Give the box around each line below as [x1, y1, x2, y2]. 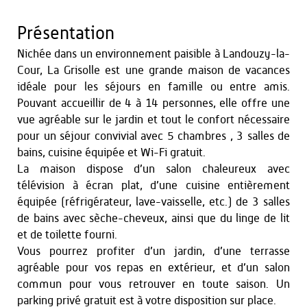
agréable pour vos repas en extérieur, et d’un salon [17, 262, 290, 273]
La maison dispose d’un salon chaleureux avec [17, 163, 290, 175]
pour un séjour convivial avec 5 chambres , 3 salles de [17, 130, 290, 142]
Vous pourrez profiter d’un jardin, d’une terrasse [17, 245, 290, 257]
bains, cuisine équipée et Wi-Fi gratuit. [17, 147, 206, 158]
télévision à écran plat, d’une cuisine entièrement [17, 180, 290, 191]
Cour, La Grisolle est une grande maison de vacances [17, 64, 290, 76]
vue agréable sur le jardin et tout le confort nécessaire [17, 114, 290, 125]
